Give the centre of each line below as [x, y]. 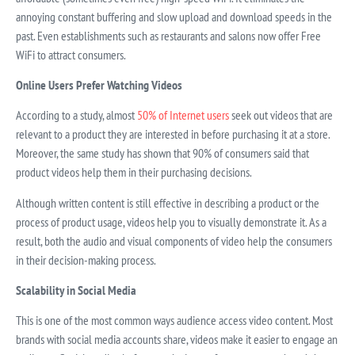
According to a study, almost [76, 115]
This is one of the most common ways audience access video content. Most [174, 321]
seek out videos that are [281, 115]
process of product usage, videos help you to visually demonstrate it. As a [171, 221]
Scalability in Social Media [76, 290]
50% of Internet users [183, 115]
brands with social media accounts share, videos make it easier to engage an [177, 340]
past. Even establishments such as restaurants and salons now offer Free [168, 35]
